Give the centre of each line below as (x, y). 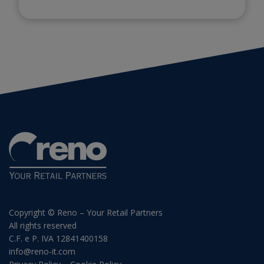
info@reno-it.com (42, 252)
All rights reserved (43, 226)
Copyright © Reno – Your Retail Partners (86, 213)
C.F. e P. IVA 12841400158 (58, 239)
